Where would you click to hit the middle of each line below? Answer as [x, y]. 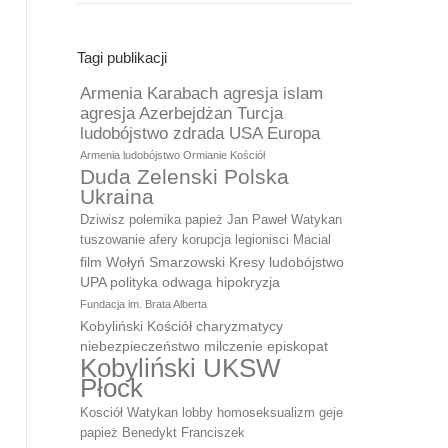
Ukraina [117, 196]
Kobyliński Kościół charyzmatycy [181, 326]
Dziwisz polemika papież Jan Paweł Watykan [211, 219]
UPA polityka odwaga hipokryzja [180, 282]
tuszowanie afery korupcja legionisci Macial [205, 239]
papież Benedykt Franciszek [162, 432]
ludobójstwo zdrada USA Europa [200, 133]
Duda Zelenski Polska [184, 176]
